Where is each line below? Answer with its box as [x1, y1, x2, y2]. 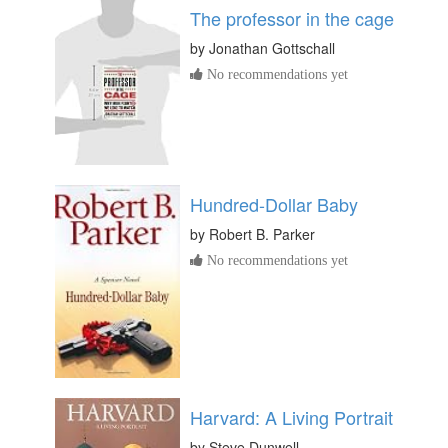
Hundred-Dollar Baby [190, 191, 358, 218]
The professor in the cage [190, 4, 394, 31]
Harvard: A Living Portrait [190, 403, 393, 430]
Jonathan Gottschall [209, 37, 335, 58]
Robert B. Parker [209, 224, 315, 245]
